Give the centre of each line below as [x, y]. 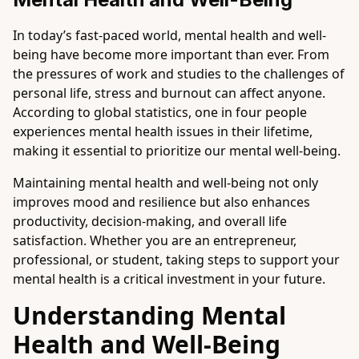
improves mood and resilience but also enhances [161, 202]
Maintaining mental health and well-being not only [165, 183]
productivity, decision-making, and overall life [150, 221]
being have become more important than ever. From [171, 54]
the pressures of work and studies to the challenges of [179, 74]
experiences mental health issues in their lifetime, [163, 131]
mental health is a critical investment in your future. [169, 279]
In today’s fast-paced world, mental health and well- [169, 35]
